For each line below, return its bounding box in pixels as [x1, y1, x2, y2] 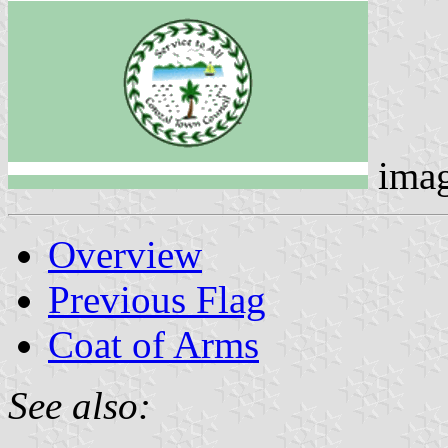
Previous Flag [48, 277, 266, 321]
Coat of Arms [48, 322, 259, 366]
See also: [8, 383, 151, 427]
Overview [48, 232, 202, 276]
